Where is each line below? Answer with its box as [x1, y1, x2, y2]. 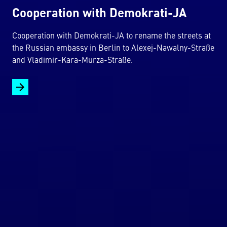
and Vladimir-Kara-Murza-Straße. [12, 56, 133, 65]
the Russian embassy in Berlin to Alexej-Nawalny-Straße [12, 44, 214, 53]
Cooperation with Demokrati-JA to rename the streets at [12, 32, 211, 41]
